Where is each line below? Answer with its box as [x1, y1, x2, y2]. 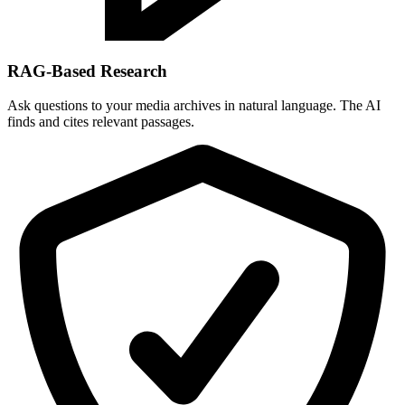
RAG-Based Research [7, 61, 167, 80]
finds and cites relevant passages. [7, 114, 194, 130]
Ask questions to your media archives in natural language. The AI [7, 98, 381, 114]
